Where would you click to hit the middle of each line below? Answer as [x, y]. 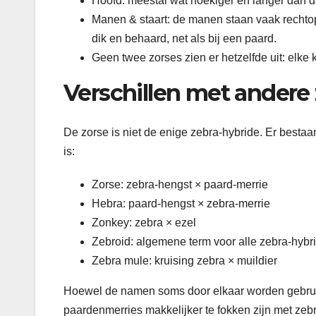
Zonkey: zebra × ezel [144, 223]
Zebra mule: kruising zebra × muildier [184, 261]
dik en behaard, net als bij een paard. [184, 38]
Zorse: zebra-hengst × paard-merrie [180, 185]
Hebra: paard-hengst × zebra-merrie [181, 204]
